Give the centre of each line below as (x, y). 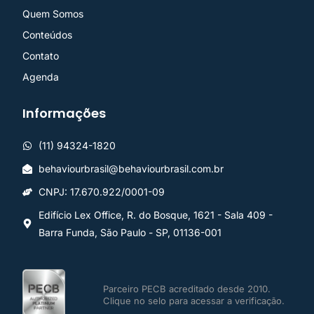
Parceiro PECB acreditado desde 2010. (187, 288)
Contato (41, 56)
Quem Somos (53, 14)
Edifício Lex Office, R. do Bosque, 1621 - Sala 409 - (155, 215)
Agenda (41, 77)
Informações (64, 114)
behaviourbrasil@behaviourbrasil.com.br (131, 169)
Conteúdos (47, 35)
